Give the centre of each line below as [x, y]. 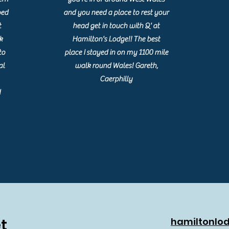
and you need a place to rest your [116, 13]
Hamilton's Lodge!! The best [116, 39]
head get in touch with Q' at [116, 26]
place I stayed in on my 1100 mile [116, 52]
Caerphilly [116, 79]
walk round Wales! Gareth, [116, 66]
